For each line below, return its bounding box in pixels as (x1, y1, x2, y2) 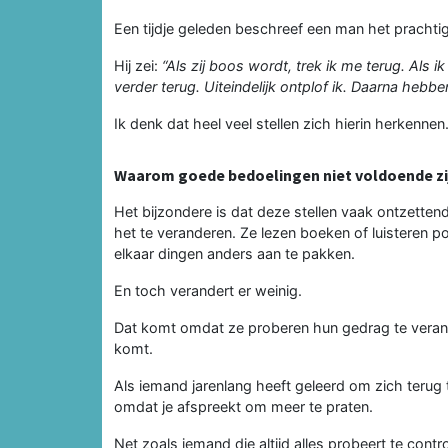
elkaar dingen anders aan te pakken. (114, 244, 355, 262)
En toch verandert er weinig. (114, 281, 302, 299)
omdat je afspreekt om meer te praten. (114, 397, 373, 415)
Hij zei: (114, 56, 162, 74)
